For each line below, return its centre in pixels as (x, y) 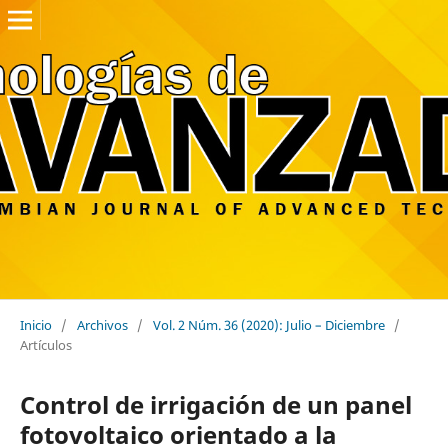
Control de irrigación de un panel (215, 404)
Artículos (45, 344)
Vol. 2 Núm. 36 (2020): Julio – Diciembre (268, 324)
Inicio (35, 324)
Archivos (102, 324)
